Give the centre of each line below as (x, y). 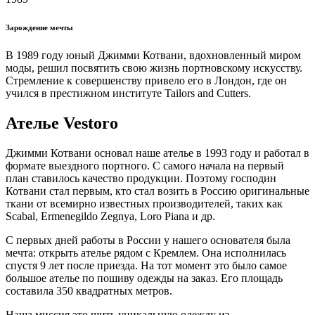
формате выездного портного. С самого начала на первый (145, 165)
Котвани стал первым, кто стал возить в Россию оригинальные (157, 191)
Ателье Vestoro (62, 123)
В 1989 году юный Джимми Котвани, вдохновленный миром (153, 55)
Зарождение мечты (39, 27)
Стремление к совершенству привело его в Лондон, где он (146, 80)
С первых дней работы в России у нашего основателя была (148, 240)
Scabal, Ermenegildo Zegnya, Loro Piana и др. (110, 216)
